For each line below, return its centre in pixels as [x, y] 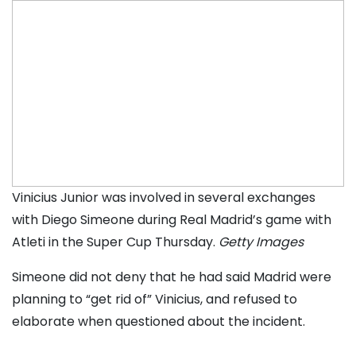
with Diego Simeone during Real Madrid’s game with [172, 219]
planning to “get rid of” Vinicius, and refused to [155, 299]
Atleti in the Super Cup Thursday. [115, 242]
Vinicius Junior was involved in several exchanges [164, 197]
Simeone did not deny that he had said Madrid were [172, 277]
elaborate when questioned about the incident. [159, 321]
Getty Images [261, 242]
